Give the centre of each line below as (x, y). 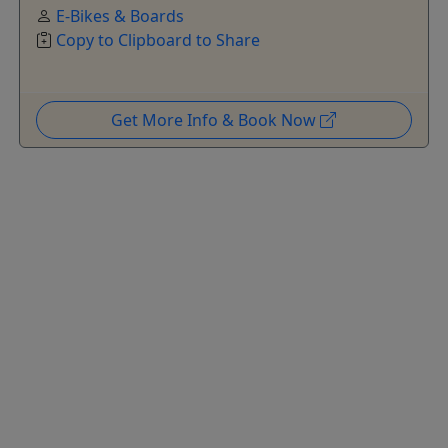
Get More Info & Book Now (216, 120)
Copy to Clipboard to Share (157, 40)
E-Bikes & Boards (119, 16)
